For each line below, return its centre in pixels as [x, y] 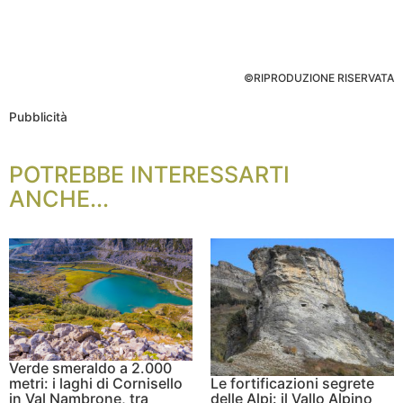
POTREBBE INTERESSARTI [149, 174]
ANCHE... [59, 198]
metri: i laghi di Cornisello [96, 383]
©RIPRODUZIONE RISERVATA [319, 77]
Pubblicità [38, 116]
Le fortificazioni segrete [292, 383]
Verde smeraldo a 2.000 [90, 367]
